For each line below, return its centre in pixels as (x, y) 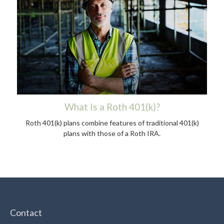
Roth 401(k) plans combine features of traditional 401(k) (112, 123)
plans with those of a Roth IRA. (112, 133)
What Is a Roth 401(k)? (112, 107)
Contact (26, 213)
